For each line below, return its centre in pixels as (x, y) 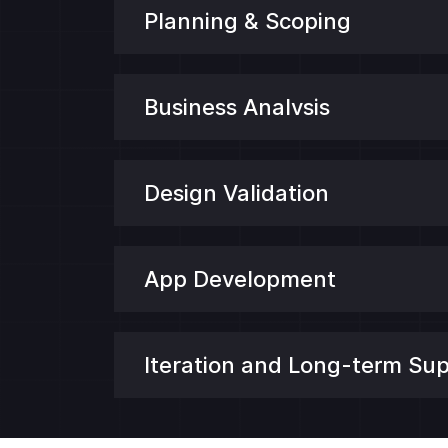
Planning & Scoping (247, 21)
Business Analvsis (237, 107)
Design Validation (236, 193)
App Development (240, 279)
